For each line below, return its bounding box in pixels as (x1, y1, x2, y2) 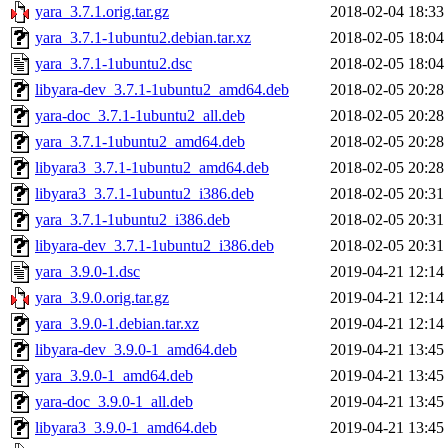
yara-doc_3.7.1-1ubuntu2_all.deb (35, 107, 245, 125)
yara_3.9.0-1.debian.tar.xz (35, 315, 199, 333)
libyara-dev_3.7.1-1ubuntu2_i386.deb (35, 237, 274, 255)
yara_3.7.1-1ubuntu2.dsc (35, 55, 192, 73)
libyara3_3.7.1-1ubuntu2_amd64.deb (35, 159, 269, 177)
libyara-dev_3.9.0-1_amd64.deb (35, 341, 237, 359)
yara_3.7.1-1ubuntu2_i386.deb (35, 211, 230, 229)
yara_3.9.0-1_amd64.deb (35, 367, 193, 385)
